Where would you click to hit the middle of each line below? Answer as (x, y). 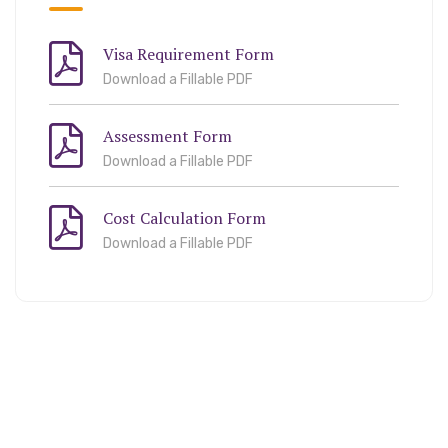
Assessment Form (167, 135)
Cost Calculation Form (184, 217)
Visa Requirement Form (188, 53)
